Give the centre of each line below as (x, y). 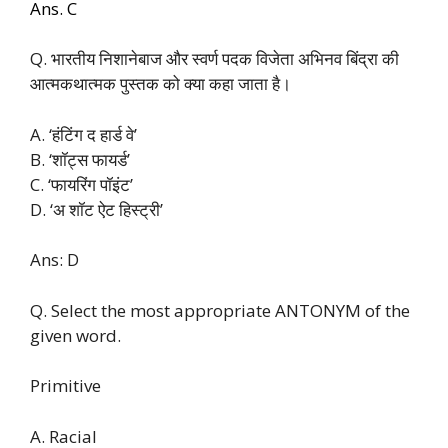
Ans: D (54, 260)
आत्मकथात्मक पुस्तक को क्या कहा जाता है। (160, 84)
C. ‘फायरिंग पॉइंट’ (81, 184)
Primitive (65, 386)
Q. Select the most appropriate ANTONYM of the (220, 310)
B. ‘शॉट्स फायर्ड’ (80, 159)
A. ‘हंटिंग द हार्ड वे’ (83, 134)
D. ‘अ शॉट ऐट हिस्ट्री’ (96, 209)
